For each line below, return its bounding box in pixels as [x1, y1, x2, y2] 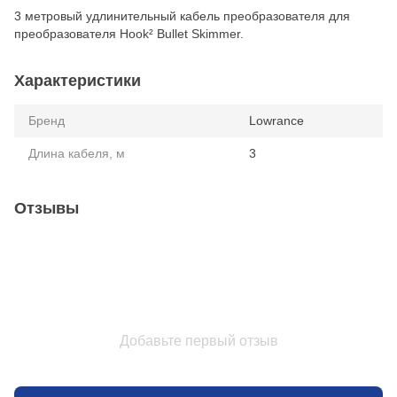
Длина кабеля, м [28, 145, 125, 160]
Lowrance [249, 113, 304, 128]
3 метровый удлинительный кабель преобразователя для [14, 8, 350, 23]
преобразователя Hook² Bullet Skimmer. [14, 26, 244, 41]
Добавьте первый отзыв [119, 332, 278, 348]
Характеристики [14, 71, 141, 90]
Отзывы [14, 198, 79, 217]
